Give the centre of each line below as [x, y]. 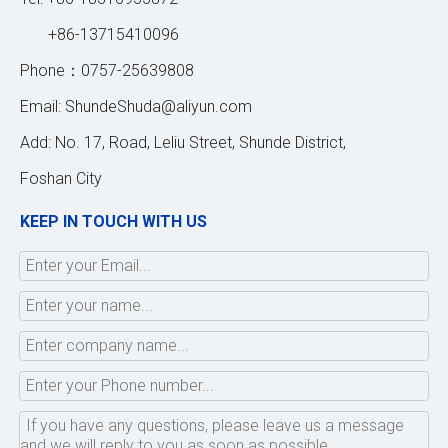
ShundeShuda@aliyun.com [158, 106]
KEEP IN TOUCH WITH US [113, 221]
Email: [42, 106]
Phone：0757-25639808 [107, 70]
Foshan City [61, 178]
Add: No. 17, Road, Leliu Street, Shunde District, [183, 142]
